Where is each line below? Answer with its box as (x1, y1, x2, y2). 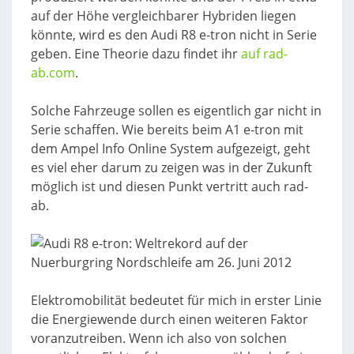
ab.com (31, 64, 75, 81)
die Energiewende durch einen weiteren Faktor (31, 311, 308, 328)
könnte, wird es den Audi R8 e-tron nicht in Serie (31, 26, 317, 43)
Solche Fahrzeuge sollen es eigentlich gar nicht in (31, 102, 322, 119)
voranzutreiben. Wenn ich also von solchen (31, 330, 287, 347)
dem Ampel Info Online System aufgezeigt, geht (31, 140, 311, 157)
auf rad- (241, 45, 288, 62)
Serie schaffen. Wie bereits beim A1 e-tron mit (31, 121, 303, 138)
